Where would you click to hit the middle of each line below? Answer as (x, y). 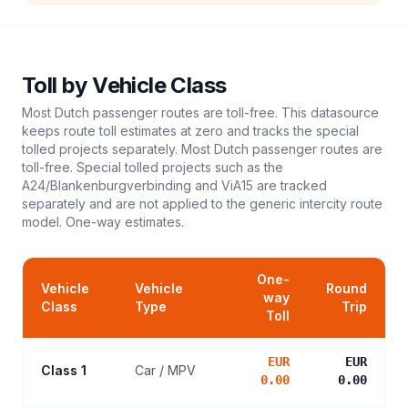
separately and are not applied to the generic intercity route (202, 204)
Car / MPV (165, 370)
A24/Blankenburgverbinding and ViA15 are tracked (174, 185)
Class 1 (64, 370)
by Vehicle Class (142, 85)
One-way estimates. (123, 222)
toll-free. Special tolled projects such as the (153, 167)
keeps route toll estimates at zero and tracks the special (190, 131)
